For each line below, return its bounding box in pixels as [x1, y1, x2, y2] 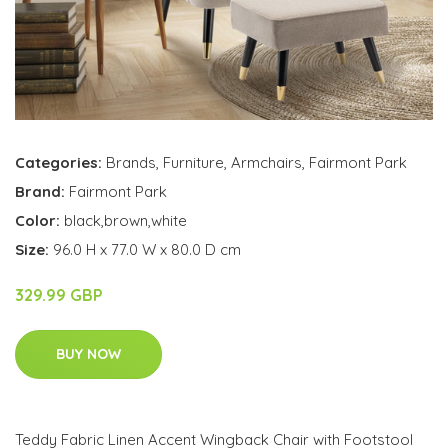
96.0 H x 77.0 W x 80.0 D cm [53, 239, 241, 259]
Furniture [163, 152, 224, 172]
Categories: [15, 152, 102, 172]
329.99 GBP [15, 284, 103, 305]
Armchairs [231, 152, 302, 172]
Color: [15, 210, 64, 230]
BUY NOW [56, 344, 121, 363]
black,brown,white [64, 210, 187, 230]
